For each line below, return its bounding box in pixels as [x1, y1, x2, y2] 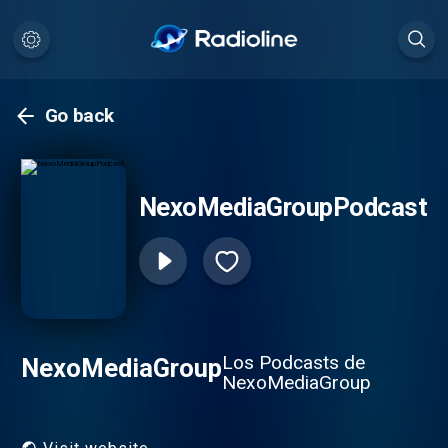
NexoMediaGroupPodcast [138, 192, 428, 223]
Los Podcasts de [221, 350, 365, 374]
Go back [44, 104, 115, 128]
